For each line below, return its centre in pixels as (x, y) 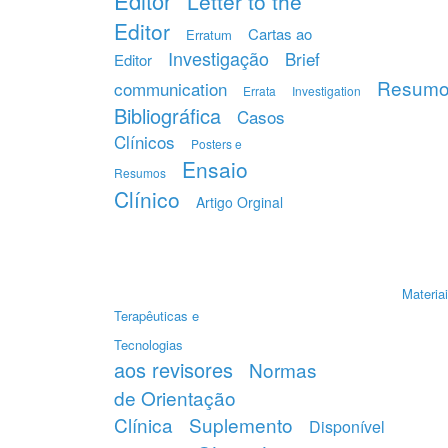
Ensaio (215, 169)
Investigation (326, 90)
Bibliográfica (167, 115)
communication (170, 88)
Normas (283, 369)
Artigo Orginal (239, 202)
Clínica (143, 424)
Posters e (216, 143)
